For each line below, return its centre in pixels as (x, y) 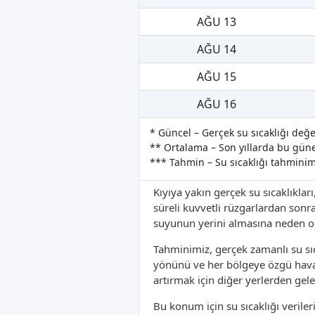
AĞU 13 (216, 22)
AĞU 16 (216, 104)
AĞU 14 (216, 50)
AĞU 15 (216, 77)
